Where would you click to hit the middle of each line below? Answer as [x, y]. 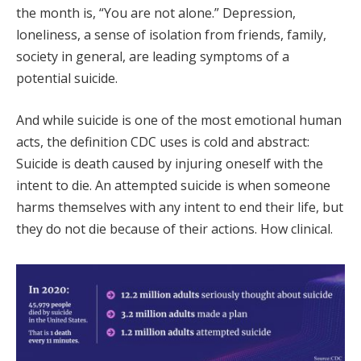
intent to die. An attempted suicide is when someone [173, 185]
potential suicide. [67, 79]
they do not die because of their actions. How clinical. [174, 228]
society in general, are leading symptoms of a [153, 57]
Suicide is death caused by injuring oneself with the [170, 163]
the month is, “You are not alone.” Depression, [156, 13]
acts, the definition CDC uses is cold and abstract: [163, 141]
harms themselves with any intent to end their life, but [180, 207]
